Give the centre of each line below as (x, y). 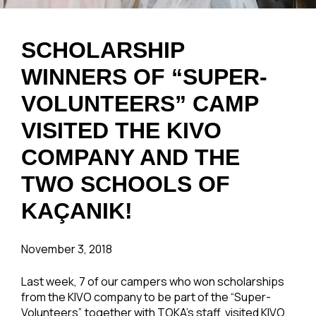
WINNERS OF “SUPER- (144, 77)
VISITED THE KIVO (121, 130)
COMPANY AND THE (130, 157)
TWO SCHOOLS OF (126, 184)
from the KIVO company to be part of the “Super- (146, 297)
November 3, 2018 (67, 249)
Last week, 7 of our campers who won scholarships (153, 281)
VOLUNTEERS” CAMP (140, 104)
